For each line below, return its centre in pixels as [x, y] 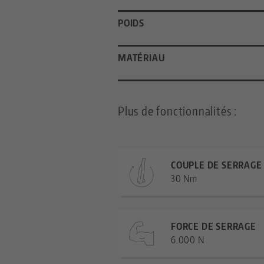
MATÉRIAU [141, 58]
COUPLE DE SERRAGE [217, 165]
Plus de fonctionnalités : [177, 111]
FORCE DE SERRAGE [214, 227]
